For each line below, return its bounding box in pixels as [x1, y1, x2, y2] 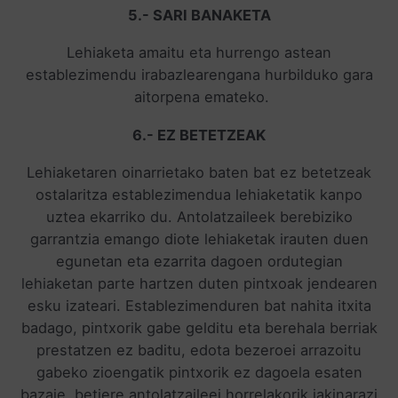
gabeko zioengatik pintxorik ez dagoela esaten [36, 363, 362, 382]
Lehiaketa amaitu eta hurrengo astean [67, 44, 331, 62]
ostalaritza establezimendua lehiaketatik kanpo [36, 186, 362, 204]
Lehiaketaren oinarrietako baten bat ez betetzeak [27, 163, 371, 182]
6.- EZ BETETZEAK [132, 125, 266, 144]
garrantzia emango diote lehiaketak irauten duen [29, 230, 369, 249]
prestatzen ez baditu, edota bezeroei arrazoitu [36, 341, 362, 360]
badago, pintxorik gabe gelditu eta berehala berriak [20, 319, 378, 338]
